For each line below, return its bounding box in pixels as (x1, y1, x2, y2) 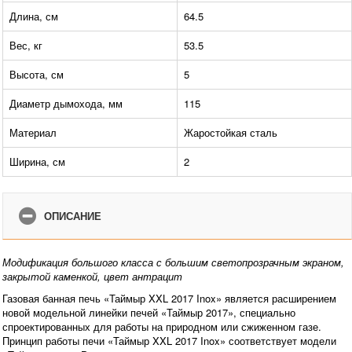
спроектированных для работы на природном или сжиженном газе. (2, 319, 321, 335)
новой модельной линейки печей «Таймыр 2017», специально (2, 305, 295, 321)
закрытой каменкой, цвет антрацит (2, 269, 182, 284)
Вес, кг (9, 38, 42, 53)
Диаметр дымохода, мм (9, 96, 123, 112)
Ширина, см (9, 154, 65, 170)
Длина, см (9, 9, 58, 24)
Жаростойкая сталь (184, 125, 277, 141)
